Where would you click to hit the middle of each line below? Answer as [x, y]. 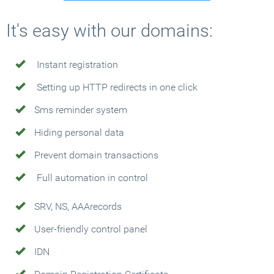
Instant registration [76, 65]
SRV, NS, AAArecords [78, 206]
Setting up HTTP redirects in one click [116, 87]
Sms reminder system [81, 110]
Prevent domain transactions [96, 155]
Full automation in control [91, 178]
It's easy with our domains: [109, 31]
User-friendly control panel [91, 229]
